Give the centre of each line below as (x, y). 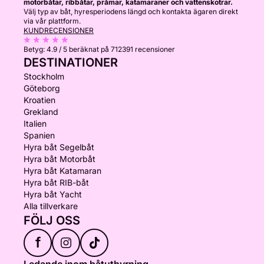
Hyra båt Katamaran (62, 171)
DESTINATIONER (71, 62)
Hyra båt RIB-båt (56, 182)
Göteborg (42, 88)
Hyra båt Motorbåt (60, 159)
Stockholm (44, 76)
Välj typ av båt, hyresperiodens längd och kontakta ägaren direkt (131, 11)
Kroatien (39, 100)
